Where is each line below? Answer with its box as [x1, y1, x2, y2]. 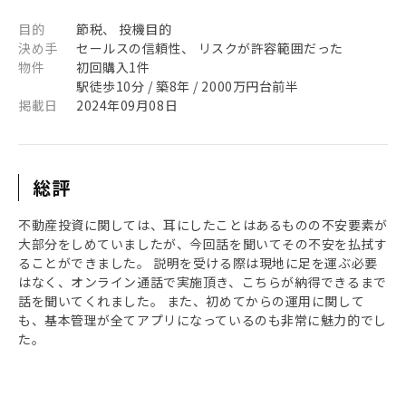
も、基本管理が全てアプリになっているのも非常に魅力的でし [18, 311, 387, 329]
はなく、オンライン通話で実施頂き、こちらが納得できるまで [18, 273, 387, 291]
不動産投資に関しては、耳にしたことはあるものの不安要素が [18, 216, 388, 234]
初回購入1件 [76, 58, 150, 76]
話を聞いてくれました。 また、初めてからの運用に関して [18, 292, 365, 310]
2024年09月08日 [76, 96, 179, 114]
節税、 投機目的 [76, 20, 172, 38]
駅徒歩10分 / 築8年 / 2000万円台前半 [76, 77, 299, 95]
